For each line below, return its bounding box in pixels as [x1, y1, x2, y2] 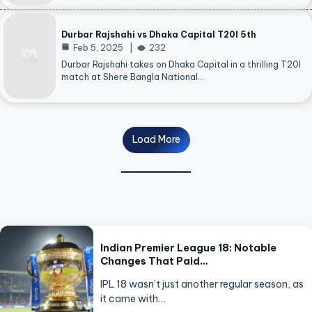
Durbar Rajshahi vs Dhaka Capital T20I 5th [61, 29, 256, 40]
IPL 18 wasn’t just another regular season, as [100, 277, 304, 290]
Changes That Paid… [100, 254, 209, 267]
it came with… [100, 292, 166, 305]
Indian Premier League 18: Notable [100, 241, 277, 254]
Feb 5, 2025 [73, 42, 123, 54]
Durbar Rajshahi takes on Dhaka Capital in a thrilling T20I [61, 59, 301, 70]
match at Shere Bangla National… [61, 72, 204, 83]
